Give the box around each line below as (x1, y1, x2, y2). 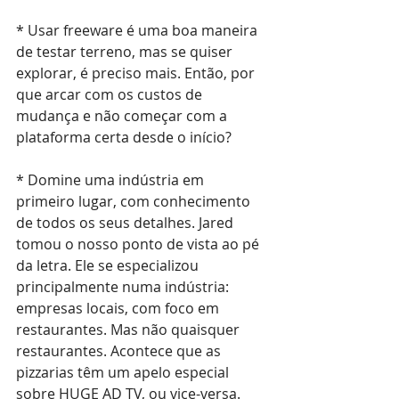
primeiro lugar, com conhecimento (16, 191, 254, 211)
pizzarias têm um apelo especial (16, 362, 232, 382)
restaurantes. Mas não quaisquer (16, 319, 243, 339)
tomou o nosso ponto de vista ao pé (16, 233, 263, 254)
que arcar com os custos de (16, 84, 206, 104)
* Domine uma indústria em (16, 169, 208, 190)
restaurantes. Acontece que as (16, 340, 224, 361)
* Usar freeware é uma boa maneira (16, 20, 261, 40)
